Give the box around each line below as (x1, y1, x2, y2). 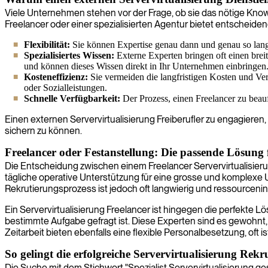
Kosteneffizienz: (24, 71, 88, 82)
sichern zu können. (5, 124, 82, 136)
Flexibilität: (24, 39, 70, 50)
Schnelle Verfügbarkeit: (24, 93, 120, 103)
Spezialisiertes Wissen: (24, 50, 114, 60)
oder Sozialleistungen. (24, 82, 107, 93)
